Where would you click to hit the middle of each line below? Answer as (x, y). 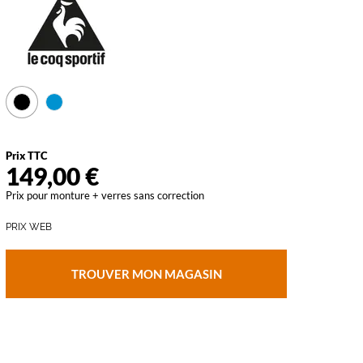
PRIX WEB (28, 227)
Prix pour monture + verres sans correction (105, 195)
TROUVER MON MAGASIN (146, 273)
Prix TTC (26, 156)
